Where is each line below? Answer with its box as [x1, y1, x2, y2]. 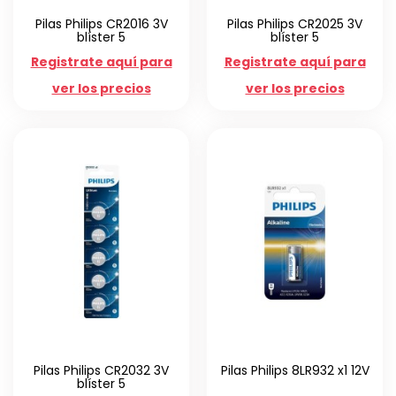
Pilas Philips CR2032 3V [34, 362, 169, 380]
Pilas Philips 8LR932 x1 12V [220, 362, 369, 380]
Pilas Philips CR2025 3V [227, 15, 362, 34]
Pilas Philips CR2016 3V [34, 15, 168, 34]
